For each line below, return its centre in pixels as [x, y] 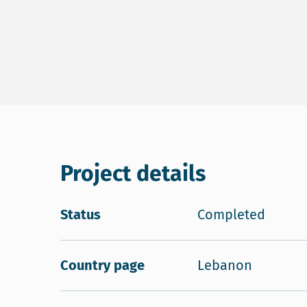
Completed [231, 214]
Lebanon [225, 265]
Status [81, 214]
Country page [102, 265]
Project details [133, 173]
